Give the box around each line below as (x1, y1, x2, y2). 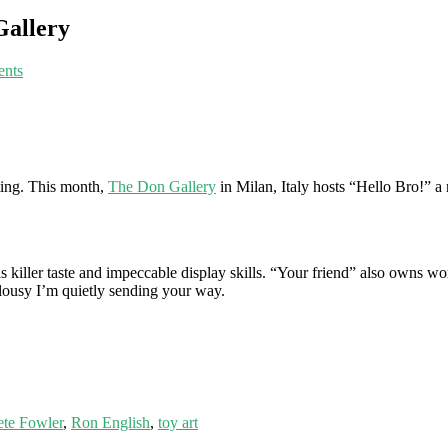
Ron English (71, 413, 150, 431)
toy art (158, 413, 198, 431)
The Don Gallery (108, 177, 216, 195)
